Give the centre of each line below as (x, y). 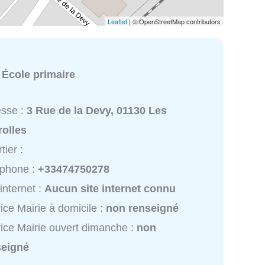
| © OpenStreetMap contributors (174, 21)
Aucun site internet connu (110, 189)
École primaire (39, 74)
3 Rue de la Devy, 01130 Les (97, 111)
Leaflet (117, 21)
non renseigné (143, 209)
